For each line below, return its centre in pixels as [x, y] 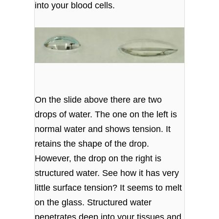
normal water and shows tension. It [103, 129]
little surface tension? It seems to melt [109, 188]
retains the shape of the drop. [92, 144]
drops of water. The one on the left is [106, 115]
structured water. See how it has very [107, 173]
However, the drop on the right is [98, 159]
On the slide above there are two [99, 100]
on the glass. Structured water [93, 203]
